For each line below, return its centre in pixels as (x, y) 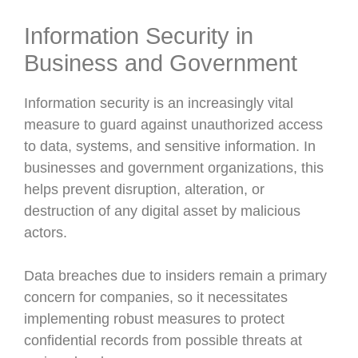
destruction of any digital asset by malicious (162, 211)
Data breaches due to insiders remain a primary (175, 276)
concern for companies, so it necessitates (156, 297)
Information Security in (139, 36)
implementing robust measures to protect (154, 319)
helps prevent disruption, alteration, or (144, 189)
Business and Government (161, 63)
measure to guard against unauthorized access (173, 125)
